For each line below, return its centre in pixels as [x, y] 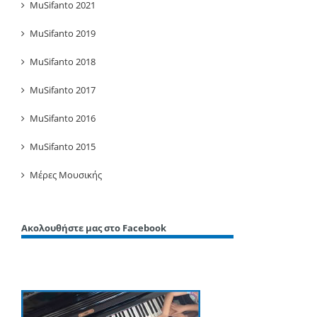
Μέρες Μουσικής [66, 175]
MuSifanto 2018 [63, 62]
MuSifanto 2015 [63, 147]
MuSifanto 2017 [63, 90]
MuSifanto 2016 [63, 119]
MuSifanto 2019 [63, 34]
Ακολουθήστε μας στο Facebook [94, 228]
